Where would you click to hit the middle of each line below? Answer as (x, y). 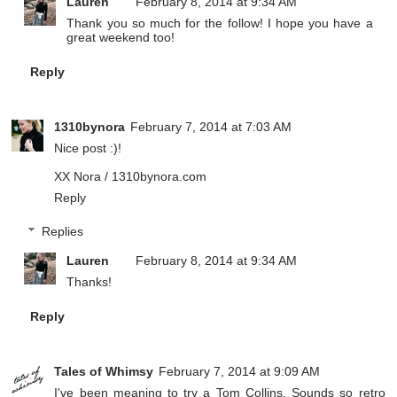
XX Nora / (83, 177)
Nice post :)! (88, 148)
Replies (62, 232)
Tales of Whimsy (104, 372)
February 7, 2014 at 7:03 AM (211, 127)
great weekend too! (121, 38)
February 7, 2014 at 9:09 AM (240, 372)
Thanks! (90, 282)
